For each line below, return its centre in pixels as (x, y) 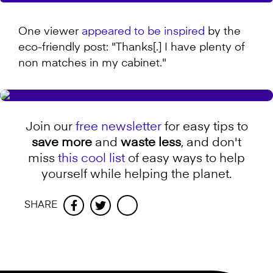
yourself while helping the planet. (136, 175)
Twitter (123, 206)
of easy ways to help (185, 159)
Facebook (102, 206)
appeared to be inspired (143, 32)
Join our (50, 128)
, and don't (211, 144)
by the (223, 32)
